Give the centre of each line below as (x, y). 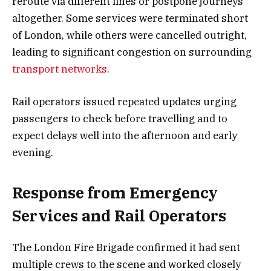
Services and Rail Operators (119, 216)
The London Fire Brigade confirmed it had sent (126, 248)
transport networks (60, 69)
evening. (33, 152)
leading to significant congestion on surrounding (132, 52)
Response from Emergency (115, 193)
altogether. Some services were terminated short (130, 18)
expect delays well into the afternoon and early (125, 135)
